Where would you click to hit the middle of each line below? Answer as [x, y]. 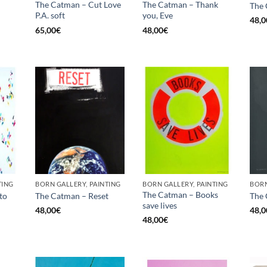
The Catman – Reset [72, 195]
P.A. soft [50, 15]
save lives [160, 206]
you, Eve [158, 15]
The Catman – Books [180, 195]
